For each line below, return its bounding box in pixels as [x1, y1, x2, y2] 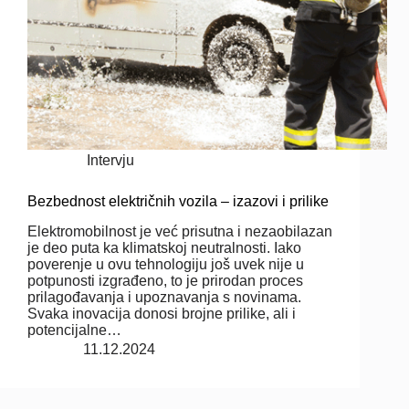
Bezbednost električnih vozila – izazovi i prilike [27, 193, 329, 209]
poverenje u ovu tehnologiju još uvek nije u [27, 256, 304, 272]
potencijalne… [27, 321, 121, 338]
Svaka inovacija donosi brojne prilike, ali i [27, 305, 296, 321]
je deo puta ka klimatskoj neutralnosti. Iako [27, 239, 301, 256]
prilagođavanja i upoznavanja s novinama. [27, 288, 301, 305]
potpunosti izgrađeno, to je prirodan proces [27, 272, 303, 288]
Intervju [87, 152, 135, 168]
